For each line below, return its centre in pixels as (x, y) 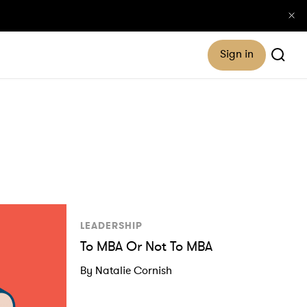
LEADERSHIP (111, 225)
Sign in (237, 53)
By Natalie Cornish (126, 270)
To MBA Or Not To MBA (146, 246)
